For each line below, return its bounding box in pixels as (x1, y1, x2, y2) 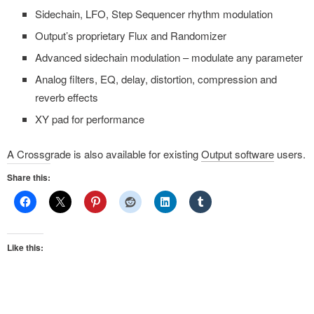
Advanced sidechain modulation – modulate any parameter (35, 50, 303, 65)
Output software (201, 146, 274, 162)
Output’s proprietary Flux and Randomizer (35, 28, 226, 43)
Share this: (7, 171, 50, 184)
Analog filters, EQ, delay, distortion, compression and (35, 71, 277, 87)
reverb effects (35, 90, 98, 105)
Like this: (7, 241, 43, 254)
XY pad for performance (35, 111, 144, 127)
